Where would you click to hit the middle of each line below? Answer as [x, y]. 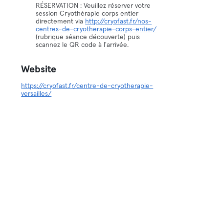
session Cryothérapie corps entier [87, 14]
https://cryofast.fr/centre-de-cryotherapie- [87, 86]
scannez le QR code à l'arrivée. [82, 45]
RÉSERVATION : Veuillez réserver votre [93, 6]
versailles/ [36, 94]
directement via [61, 22]
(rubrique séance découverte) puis [88, 37]
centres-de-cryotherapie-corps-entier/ [96, 29]
